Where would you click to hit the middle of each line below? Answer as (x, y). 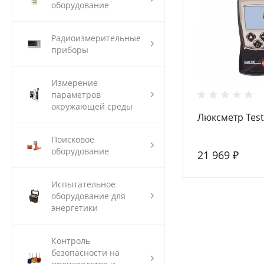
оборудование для (88, 196)
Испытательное (83, 184)
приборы (70, 49)
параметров (76, 94)
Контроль (71, 240)
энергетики (75, 207)
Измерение (75, 82)
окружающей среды (92, 106)
